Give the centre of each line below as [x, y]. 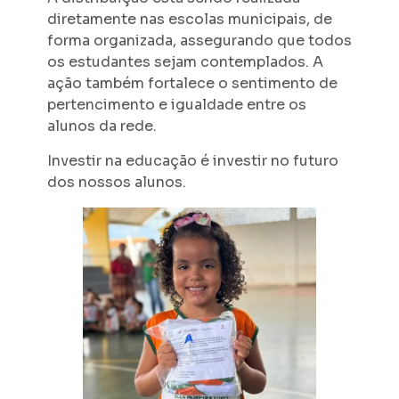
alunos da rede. [102, 126]
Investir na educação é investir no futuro [192, 160]
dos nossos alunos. [116, 182]
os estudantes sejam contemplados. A [185, 62]
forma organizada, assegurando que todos [199, 41]
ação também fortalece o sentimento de [192, 84]
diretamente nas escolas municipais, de [189, 20]
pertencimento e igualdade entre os [176, 105]
